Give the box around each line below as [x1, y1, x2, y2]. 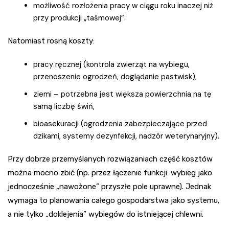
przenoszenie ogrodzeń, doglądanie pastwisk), [33, 72, 197, 82]
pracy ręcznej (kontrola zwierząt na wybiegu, [33, 59, 190, 70]
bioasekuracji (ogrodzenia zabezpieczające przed [33, 119, 207, 129]
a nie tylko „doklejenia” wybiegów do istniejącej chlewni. [8, 210, 203, 219]
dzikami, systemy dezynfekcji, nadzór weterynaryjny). [33, 131, 219, 142]
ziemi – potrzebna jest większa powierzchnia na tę [33, 89, 212, 100]
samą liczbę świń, [33, 101, 95, 112]
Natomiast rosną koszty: [8, 36, 95, 46]
